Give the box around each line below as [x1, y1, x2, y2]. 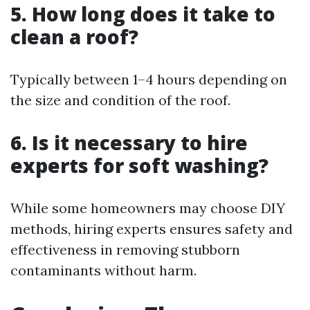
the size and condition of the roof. [10, 91, 230, 109]
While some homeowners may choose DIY [10, 199, 285, 217]
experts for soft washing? [10, 152, 268, 179]
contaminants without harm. [10, 262, 197, 280]
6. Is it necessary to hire [10, 129, 248, 156]
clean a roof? [10, 24, 138, 51]
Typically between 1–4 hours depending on [10, 71, 287, 89]
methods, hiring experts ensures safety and [10, 220, 293, 238]
